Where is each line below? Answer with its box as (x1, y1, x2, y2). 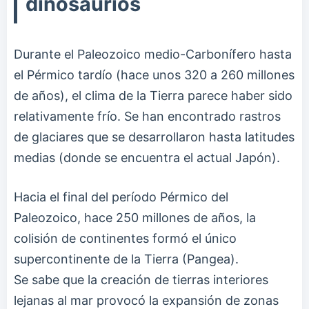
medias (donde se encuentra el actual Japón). (14, 150, 280, 166)
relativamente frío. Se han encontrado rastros (14, 109, 281, 124)
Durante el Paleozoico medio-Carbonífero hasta (14, 47, 292, 62)
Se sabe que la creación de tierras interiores (14, 272, 268, 288)
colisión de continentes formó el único (14, 231, 237, 246)
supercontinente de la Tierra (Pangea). (14, 252, 239, 267)
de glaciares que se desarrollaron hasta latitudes (14, 130, 295, 145)
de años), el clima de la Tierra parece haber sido (14, 88, 292, 103)
